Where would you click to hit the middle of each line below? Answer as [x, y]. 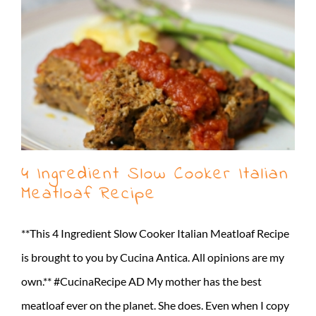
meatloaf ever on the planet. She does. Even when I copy [155, 305]
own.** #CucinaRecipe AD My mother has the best [141, 281]
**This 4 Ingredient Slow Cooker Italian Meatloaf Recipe [155, 233]
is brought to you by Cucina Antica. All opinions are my [153, 257]
